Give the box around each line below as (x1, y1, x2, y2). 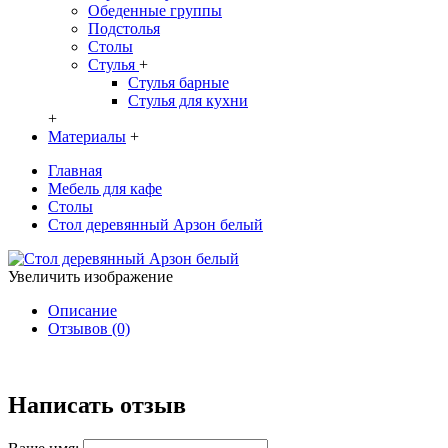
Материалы (48, 128, 126, 145)
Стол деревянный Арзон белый (48, 216, 263, 233)
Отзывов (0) (48, 320, 130, 337)
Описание (48, 302, 117, 319)
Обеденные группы (88, 2, 222, 19)
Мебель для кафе (48, 180, 162, 197)
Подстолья (88, 20, 160, 37)
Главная (48, 162, 102, 179)
